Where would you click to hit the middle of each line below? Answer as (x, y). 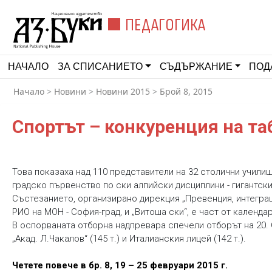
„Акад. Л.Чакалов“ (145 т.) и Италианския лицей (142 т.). (129, 239)
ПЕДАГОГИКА (165, 25)
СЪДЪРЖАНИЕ (196, 66)
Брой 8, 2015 (186, 91)
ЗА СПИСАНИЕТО (100, 66)
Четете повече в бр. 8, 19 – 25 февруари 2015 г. (120, 265)
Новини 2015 (123, 91)
